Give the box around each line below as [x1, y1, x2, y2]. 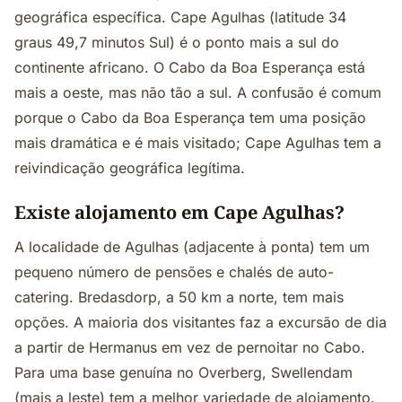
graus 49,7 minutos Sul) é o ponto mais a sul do [14, 33, 339, 51]
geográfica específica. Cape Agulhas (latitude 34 [14, 8, 346, 26]
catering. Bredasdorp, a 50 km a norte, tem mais [14, 288, 344, 306]
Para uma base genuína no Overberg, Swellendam [14, 363, 353, 381]
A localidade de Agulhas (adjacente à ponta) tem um [14, 238, 370, 256]
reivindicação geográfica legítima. [14, 159, 245, 177]
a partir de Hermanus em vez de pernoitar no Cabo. [14, 338, 365, 356]
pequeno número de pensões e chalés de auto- [14, 263, 334, 281]
